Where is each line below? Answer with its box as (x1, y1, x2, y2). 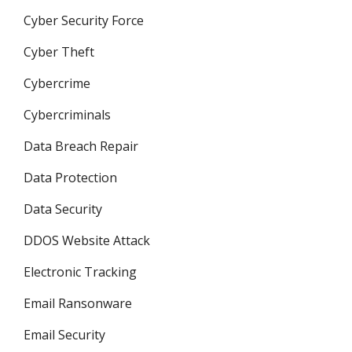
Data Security (24, 200, 102, 218)
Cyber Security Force (24, 12, 144, 29)
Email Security (24, 326, 105, 343)
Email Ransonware (24, 295, 132, 312)
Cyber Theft (24, 43, 94, 60)
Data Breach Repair (24, 137, 138, 155)
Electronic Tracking (24, 263, 137, 280)
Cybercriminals (24, 106, 111, 123)
